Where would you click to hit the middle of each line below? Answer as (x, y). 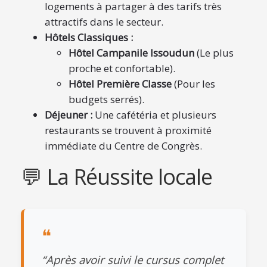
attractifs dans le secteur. (104, 22)
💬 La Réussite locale (117, 177)
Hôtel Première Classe (120, 84)
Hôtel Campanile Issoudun (131, 53)
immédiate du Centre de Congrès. (123, 146)
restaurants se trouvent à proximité (128, 130)
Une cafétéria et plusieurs (154, 115)
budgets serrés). (106, 99)
